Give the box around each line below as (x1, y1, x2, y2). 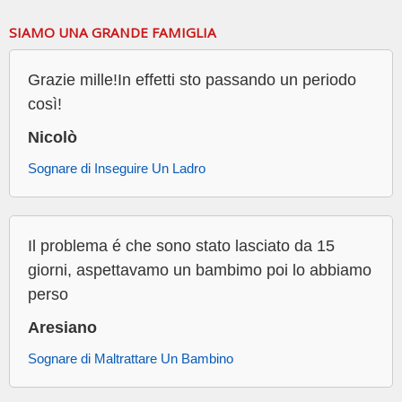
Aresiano (28, 319, 97, 337)
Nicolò (28, 128, 77, 147)
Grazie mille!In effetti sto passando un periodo (28, 71, 356, 90)
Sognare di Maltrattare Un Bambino (28, 351, 233, 367)
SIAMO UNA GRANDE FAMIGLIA (9, 23, 216, 42)
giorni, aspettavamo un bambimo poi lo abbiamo (28, 261, 371, 280)
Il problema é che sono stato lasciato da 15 (28, 237, 335, 256)
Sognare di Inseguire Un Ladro (28, 161, 205, 177)
